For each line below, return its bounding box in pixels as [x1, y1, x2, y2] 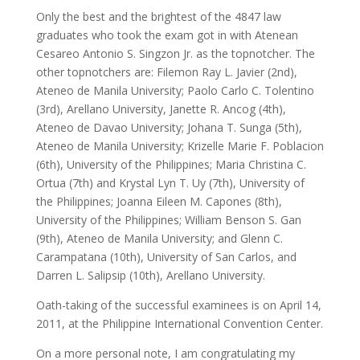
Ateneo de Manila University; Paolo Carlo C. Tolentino [35, 83, 314, 98]
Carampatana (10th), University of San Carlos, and [35, 249, 297, 264]
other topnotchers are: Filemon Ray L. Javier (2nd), [35, 64, 297, 80]
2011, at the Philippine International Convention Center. [35, 316, 323, 331]
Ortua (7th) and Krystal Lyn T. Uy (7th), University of [35, 175, 305, 190]
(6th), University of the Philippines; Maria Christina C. [35, 157, 306, 172]
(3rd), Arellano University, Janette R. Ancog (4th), [35, 101, 286, 117]
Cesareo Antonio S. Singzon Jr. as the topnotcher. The [35, 46, 315, 61]
